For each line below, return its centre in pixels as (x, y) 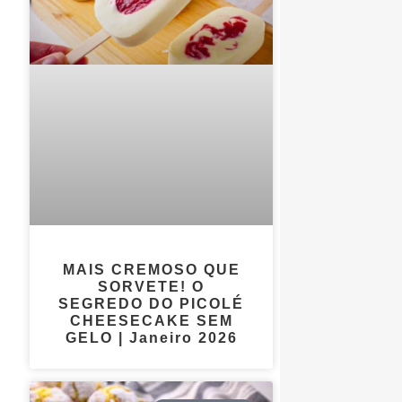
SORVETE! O (152, 286)
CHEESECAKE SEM (151, 320)
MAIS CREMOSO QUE (151, 269)
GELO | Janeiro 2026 (151, 337)
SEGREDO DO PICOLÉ (152, 303)
